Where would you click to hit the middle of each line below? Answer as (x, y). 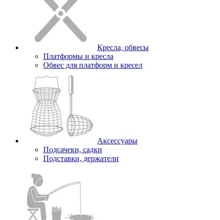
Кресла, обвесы (123, 47)
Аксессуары (117, 140)
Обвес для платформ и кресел (93, 65)
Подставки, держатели (81, 158)
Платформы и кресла (78, 56)
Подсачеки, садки (73, 149)
